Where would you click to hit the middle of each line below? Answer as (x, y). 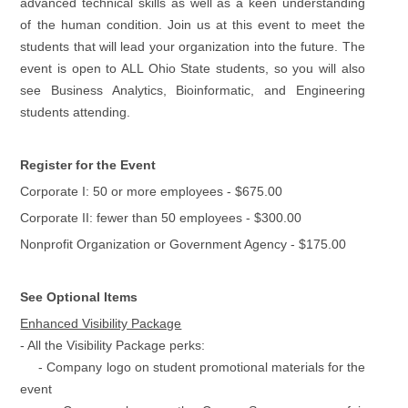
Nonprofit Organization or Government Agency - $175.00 (184, 244)
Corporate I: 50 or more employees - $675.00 (152, 191)
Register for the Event (88, 164)
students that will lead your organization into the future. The (193, 46)
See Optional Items (79, 296)
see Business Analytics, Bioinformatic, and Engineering (193, 90)
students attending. (76, 112)
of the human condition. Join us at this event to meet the (193, 24)
